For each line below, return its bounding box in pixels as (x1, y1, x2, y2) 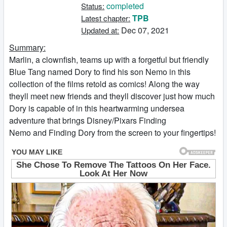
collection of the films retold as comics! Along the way (9, 78, 200, 90)
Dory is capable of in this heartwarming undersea (9, 102, 184, 114)
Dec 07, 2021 (119, 24, 170, 36)
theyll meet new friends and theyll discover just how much (9, 90, 215, 102)
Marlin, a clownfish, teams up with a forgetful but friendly (9, 54, 209, 65)
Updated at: (81, 25, 120, 35)
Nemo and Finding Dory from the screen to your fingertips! (9, 127, 216, 138)
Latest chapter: (81, 13, 131, 23)
